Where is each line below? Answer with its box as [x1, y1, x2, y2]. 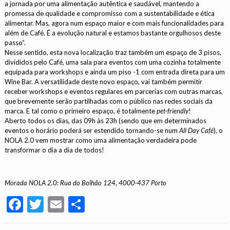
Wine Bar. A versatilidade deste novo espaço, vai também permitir [5, 78, 203, 86]
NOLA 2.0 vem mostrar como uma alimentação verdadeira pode [5, 136, 197, 144]
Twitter [44, 194, 98, 214]
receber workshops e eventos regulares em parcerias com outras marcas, [5, 87, 223, 95]
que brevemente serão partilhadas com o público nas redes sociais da [5, 97, 213, 105]
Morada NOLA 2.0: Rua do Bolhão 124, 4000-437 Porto [5, 179, 167, 187]
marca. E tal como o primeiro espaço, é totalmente [5, 107, 156, 115]
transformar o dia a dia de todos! [5, 146, 105, 154]
